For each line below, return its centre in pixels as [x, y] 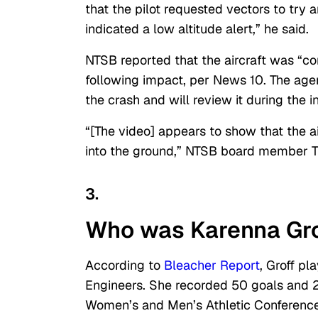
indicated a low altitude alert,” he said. [197, 29]
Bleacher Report [212, 265]
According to [125, 265]
